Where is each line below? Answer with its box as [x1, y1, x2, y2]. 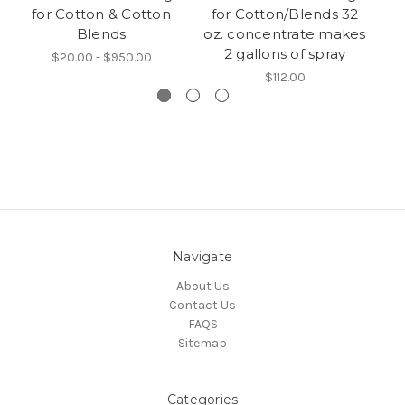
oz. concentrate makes [203, 24, 366, 42]
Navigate [173, 248, 232, 265]
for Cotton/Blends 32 [211, 5, 359, 23]
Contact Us [169, 297, 236, 313]
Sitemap [178, 334, 227, 351]
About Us [175, 278, 230, 294]
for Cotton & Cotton [32, 5, 171, 23]
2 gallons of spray [223, 44, 346, 62]
